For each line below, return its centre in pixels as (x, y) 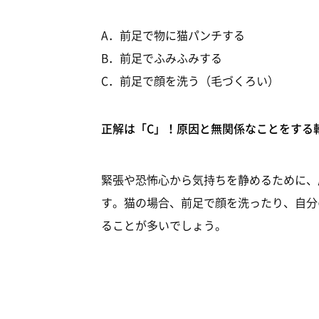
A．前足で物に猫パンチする (173, 35)
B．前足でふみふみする (162, 57)
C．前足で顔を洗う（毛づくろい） (190, 80)
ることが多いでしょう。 (164, 225)
